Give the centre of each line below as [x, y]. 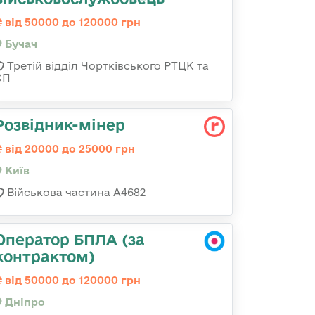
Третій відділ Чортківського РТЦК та [107, 66]
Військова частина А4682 [75, 192]
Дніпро [24, 302]
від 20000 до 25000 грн [69, 149]
